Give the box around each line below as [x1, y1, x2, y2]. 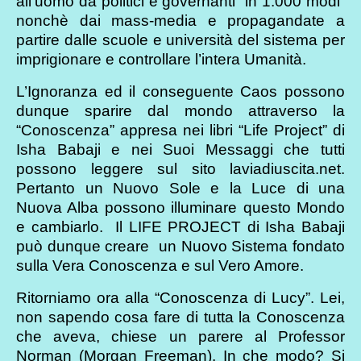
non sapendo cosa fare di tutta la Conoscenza [16, 308, 345, 326]
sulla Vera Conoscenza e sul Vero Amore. [16, 256, 304, 274]
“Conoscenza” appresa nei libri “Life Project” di [16, 121, 345, 139]
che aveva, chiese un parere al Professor [16, 327, 345, 345]
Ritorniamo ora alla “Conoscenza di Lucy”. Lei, [16, 288, 345, 306]
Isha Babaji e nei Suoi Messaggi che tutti [16, 140, 345, 158]
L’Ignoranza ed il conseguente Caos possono [16, 82, 345, 100]
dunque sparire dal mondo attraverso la [16, 102, 345, 119]
